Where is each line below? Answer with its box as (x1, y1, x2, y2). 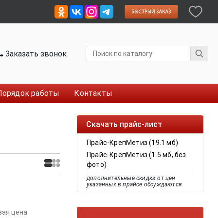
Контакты (74, 89, 113, 98)
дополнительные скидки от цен (87, 175, 176, 182)
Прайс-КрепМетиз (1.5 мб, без (87, 151, 186, 159)
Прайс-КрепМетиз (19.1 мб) (87, 139, 178, 146)
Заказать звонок (3, 49, 67, 58)
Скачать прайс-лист (86, 120, 162, 129)
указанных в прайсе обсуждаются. (87, 181, 183, 188)
